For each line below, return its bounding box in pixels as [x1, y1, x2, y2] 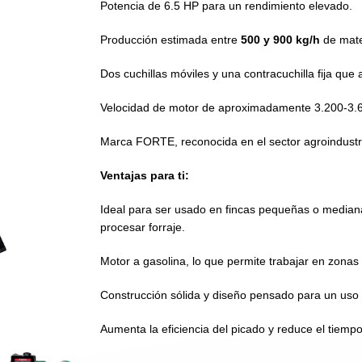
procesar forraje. [100, 221, 186, 234]
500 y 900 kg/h [241, 33, 321, 46]
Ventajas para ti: [100, 169, 190, 182]
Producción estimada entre [100, 33, 242, 46]
